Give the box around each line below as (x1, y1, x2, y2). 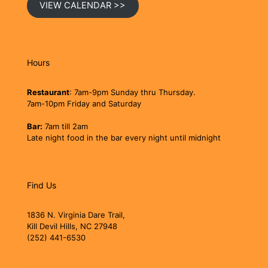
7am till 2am (42, 121, 88, 131)
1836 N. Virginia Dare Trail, (27, 209, 125, 220)
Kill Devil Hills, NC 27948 (27, 221, 117, 231)
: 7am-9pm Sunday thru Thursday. (69, 87, 196, 97)
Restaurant (27, 87, 69, 97)
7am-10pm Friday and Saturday (27, 98, 141, 108)
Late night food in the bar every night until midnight (27, 132, 221, 142)
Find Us (27, 179, 56, 190)
